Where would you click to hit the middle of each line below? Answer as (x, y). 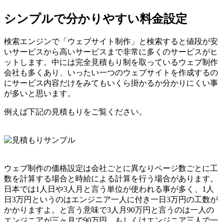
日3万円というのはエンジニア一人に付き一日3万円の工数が (111, 199)
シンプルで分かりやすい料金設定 (96, 19)
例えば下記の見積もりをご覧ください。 (75, 111)
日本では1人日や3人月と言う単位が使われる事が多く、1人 (109, 189)
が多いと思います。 (40, 93)
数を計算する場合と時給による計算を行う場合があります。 (111, 178)
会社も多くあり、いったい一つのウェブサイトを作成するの (111, 72)
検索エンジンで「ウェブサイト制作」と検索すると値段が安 (111, 41)
